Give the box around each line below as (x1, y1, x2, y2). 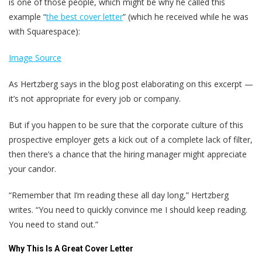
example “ (9, 11, 46, 23)
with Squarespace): (9, 26, 80, 37)
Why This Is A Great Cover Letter (9, 244, 133, 254)
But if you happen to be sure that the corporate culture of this (9, 119, 243, 131)
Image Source (9, 52, 61, 64)
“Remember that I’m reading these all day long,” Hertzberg (9, 189, 229, 201)
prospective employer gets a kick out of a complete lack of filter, (9, 134, 253, 146)
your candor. (9, 163, 56, 175)
